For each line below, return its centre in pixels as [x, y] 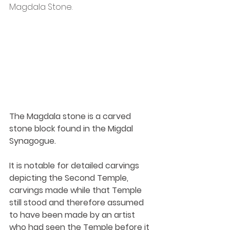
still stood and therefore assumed [78, 203]
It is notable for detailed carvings [75, 166]
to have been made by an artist [73, 215]
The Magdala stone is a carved [71, 117]
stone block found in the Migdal [72, 129]
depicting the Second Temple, [70, 178]
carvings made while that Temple [76, 190]
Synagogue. [33, 141]
